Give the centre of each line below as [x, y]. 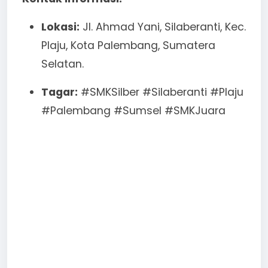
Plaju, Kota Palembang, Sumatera [128, 45]
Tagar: [60, 92]
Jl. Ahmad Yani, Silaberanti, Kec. [163, 27]
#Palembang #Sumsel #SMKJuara [133, 110]
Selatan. [63, 64]
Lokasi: [60, 27]
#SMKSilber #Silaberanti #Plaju [161, 92]
